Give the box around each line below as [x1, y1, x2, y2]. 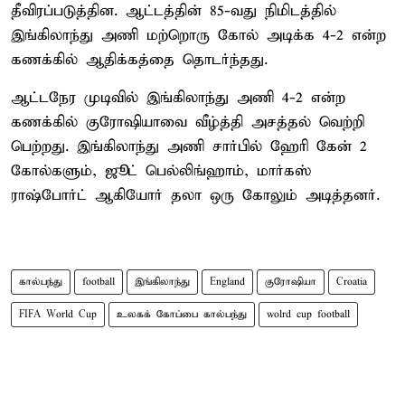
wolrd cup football [267, 307, 350, 321]
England [210, 275, 245, 288]
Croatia [336, 275, 367, 288]
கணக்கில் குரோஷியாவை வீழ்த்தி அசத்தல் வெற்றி [11, 112, 364, 132]
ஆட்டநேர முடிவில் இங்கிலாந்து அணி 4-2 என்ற [11, 88, 345, 108]
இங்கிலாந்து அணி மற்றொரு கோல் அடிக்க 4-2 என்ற [11, 25, 386, 45]
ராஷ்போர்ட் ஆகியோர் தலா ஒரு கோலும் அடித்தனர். [11, 185, 380, 205]
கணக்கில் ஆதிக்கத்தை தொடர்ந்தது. [11, 50, 268, 70]
